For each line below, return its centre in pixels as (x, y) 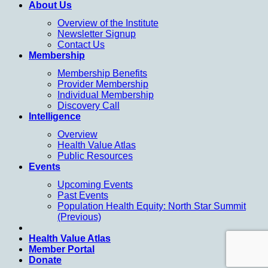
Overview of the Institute (108, 23)
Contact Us (81, 44)
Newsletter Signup (97, 33)
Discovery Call (89, 105)
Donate (45, 260)
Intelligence (55, 116)
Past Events (83, 195)
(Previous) (79, 217)
